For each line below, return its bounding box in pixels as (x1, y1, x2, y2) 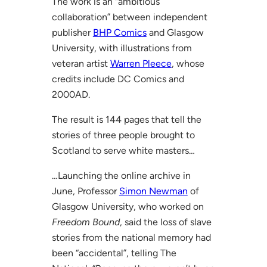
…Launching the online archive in (51, 169, 191, 181)
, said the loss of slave (119, 216, 212, 228)
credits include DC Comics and (51, 73, 184, 85)
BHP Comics (92, 26, 147, 38)
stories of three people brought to (51, 129, 195, 141)
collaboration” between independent (51, 11, 207, 23)
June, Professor (51, 185, 119, 197)
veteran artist (51, 57, 110, 69)
